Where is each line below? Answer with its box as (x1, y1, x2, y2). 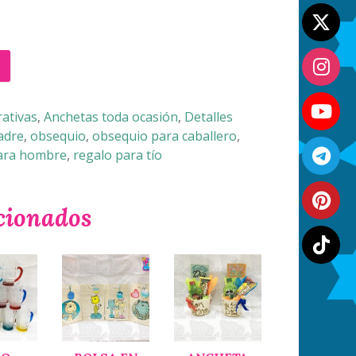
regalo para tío (73, 146, 162, 164)
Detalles (184, 108, 233, 126)
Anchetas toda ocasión (44, 108, 178, 126)
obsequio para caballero (92, 127, 237, 145)
